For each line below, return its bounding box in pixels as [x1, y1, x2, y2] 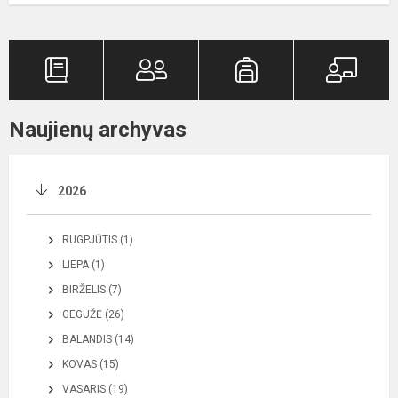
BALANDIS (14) [62, 332, 134, 346]
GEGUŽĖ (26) [62, 307, 124, 321]
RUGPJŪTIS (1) [62, 233, 133, 246]
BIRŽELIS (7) [62, 283, 122, 296]
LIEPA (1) [62, 258, 105, 271]
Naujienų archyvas [9, 116, 187, 142]
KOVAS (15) [62, 357, 119, 370]
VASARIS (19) [62, 382, 128, 395]
